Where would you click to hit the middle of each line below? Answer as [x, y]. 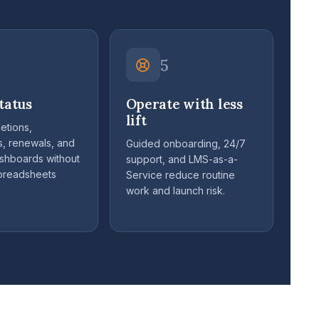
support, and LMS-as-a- [182, 159]
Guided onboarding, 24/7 [185, 144]
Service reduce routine [180, 175]
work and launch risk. [175, 191]
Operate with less [184, 104]
